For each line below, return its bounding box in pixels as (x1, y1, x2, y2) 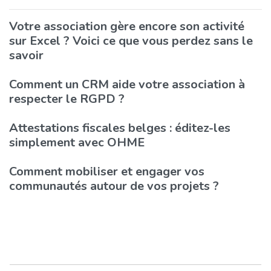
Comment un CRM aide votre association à (9, 76, 245, 93)
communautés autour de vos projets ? (9, 177, 219, 194)
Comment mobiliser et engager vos (9, 163, 204, 180)
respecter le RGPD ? (9, 90, 125, 107)
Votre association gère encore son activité (9, 18, 244, 34)
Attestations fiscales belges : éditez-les (9, 119, 230, 136)
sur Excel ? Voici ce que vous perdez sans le (9, 32, 253, 49)
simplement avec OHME (9, 134, 145, 151)
